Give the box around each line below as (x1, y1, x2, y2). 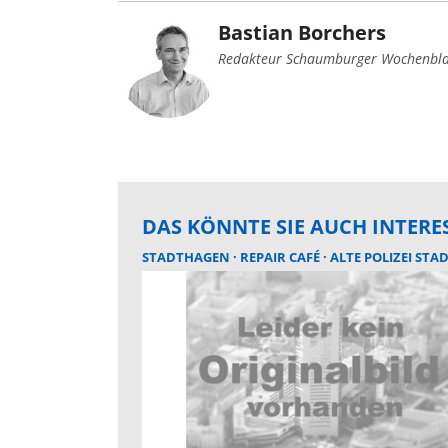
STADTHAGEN (142, 248, 233, 267)
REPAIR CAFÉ (240, 248, 323, 267)
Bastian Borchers (218, 19, 386, 47)
